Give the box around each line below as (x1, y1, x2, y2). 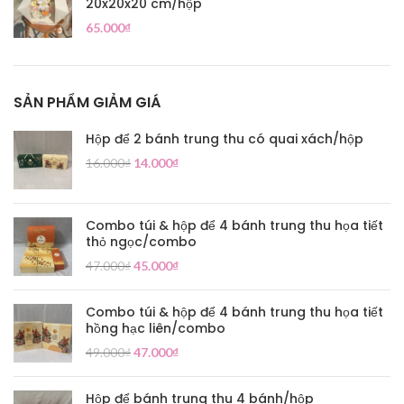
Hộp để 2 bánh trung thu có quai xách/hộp (86, 130, 363, 148)
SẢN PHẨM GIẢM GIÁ (14, 92, 161, 113)
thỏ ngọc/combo (86, 233, 197, 251)
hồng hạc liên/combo (86, 319, 225, 337)
